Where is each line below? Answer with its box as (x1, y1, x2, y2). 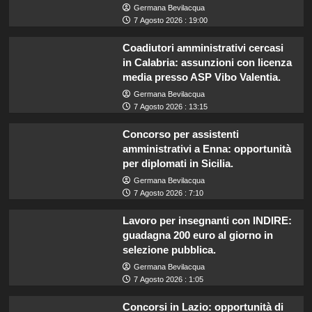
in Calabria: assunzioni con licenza (122, 56, 292, 68)
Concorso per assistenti (122, 127, 239, 140)
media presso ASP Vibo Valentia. (122, 70, 281, 83)
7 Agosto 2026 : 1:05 (133, 274, 203, 283)
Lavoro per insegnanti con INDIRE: (122, 214, 292, 226)
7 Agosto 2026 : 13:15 (133, 102, 208, 111)
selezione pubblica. (122, 243, 216, 256)
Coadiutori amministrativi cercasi (122, 41, 283, 54)
